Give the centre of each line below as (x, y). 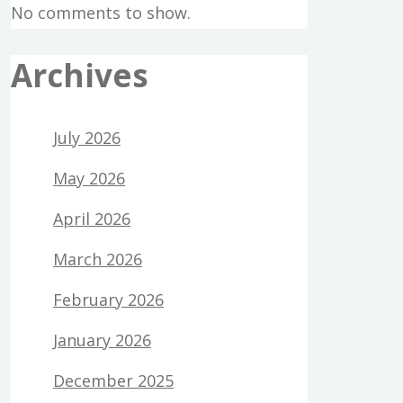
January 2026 (102, 340)
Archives (80, 76)
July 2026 (87, 138)
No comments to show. (101, 13)
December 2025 (113, 381)
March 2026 (98, 260)
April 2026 (92, 219)
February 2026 (108, 300)
